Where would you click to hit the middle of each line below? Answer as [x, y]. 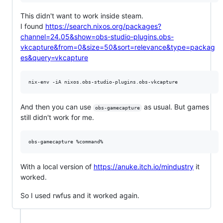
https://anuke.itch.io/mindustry [144, 166]
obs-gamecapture [117, 108]
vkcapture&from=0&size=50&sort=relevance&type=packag [118, 47]
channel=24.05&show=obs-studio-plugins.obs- [97, 36]
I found [33, 26]
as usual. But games [176, 107]
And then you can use [57, 107]
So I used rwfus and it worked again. [80, 195]
